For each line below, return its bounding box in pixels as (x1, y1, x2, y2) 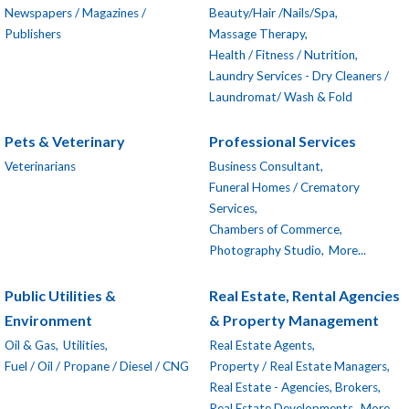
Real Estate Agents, (209, 338, 315, 353)
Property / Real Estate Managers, (209, 359, 390, 374)
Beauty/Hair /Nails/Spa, (209, 5, 338, 20)
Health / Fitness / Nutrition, (209, 47, 358, 62)
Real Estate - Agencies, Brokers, (209, 380, 381, 395)
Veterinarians (5, 159, 76, 174)
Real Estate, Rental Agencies (209, 286, 400, 304)
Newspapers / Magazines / (5, 5, 146, 20)
